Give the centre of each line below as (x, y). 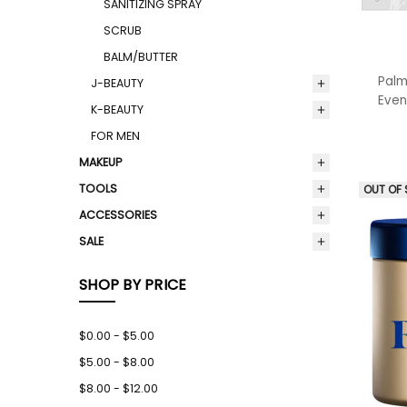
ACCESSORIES (118, 214)
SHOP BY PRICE (133, 285)
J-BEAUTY (118, 84)
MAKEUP (100, 162)
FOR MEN (116, 136)
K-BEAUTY (118, 110)
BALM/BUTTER (140, 57)
